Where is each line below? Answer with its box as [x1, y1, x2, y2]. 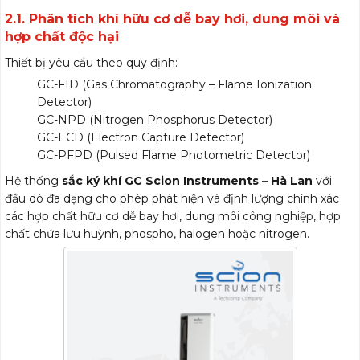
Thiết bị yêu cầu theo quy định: [5, 55, 178, 70]
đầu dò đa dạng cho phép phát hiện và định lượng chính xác [5, 191, 339, 206]
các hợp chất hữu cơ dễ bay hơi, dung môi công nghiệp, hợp [5, 209, 341, 223]
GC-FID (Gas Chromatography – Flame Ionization [37, 77, 312, 92]
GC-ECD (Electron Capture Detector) [37, 130, 244, 145]
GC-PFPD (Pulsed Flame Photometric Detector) [37, 148, 310, 162]
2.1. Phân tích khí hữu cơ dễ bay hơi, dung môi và [5, 11, 340, 27]
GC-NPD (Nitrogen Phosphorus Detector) [37, 112, 272, 127]
